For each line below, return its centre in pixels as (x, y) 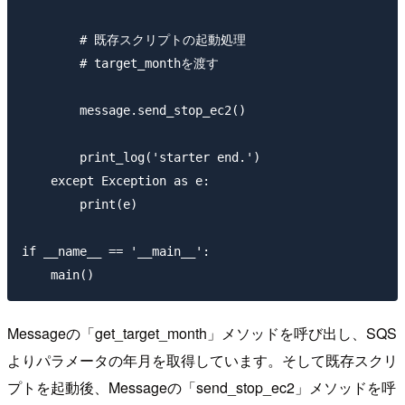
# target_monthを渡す (120, 64)
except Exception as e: (116, 181)
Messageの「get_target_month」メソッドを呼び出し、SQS (202, 334)
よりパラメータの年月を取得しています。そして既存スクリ (202, 361)
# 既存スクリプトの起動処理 (134, 40)
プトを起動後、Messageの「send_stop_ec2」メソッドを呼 (202, 388)
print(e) (80, 205)
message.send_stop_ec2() (134, 111)
